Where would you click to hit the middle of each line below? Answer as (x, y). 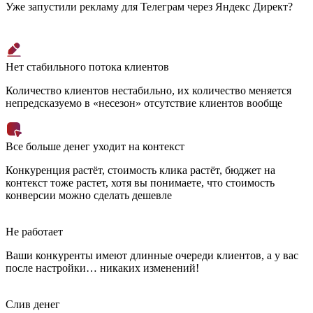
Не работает (34, 232)
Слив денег (33, 305)
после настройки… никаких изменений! (102, 268)
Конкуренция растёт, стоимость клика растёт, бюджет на (140, 170)
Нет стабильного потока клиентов (87, 67)
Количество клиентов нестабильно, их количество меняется (148, 91)
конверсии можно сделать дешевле (89, 196)
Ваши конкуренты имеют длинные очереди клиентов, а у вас (152, 256)
